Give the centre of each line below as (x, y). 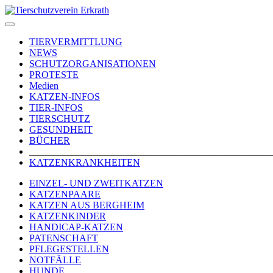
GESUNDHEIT (61, 129)
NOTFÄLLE (55, 260)
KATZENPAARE (65, 194)
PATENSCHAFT (64, 238)
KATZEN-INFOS (65, 97)
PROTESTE (54, 75)
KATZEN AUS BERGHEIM (87, 205)
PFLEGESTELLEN (69, 249)
